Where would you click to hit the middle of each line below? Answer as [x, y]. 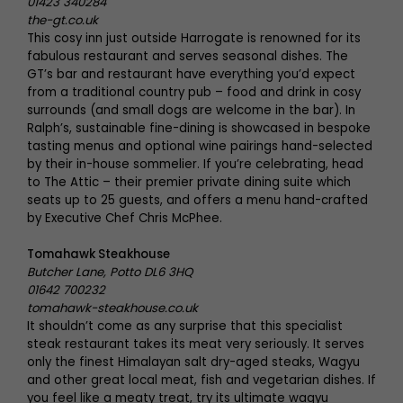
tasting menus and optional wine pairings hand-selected [200, 146]
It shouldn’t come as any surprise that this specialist [185, 326]
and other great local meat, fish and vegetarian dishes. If [201, 380]
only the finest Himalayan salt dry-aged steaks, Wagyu [193, 362]
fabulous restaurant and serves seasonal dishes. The [188, 56]
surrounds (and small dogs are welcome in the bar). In [191, 110]
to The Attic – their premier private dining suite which [189, 182]
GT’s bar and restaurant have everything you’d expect [191, 74]
